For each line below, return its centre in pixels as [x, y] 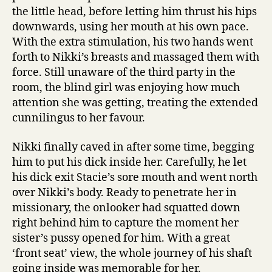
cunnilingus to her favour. [79, 118]
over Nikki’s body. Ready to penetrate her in [124, 192]
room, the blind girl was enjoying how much [126, 88]
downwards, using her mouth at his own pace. [131, 27]
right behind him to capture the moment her [125, 223]
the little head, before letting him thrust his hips [134, 12]
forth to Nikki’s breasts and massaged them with [136, 57]
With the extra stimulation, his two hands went [133, 42]
